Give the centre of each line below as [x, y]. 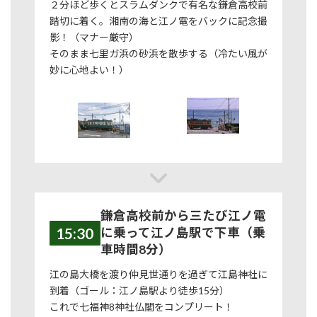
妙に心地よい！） [89, 70]
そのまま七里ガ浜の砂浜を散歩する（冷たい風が [158, 54]
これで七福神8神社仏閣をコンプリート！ [146, 306]
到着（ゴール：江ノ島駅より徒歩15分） [139, 290]
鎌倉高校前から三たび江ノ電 [184, 216]
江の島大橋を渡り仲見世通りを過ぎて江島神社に [158, 274]
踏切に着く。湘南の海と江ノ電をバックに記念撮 [158, 21]
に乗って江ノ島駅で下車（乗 [183, 233]
